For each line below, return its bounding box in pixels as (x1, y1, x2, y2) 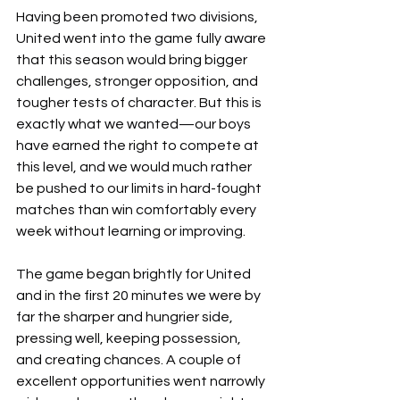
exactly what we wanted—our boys (16, 117, 254, 131)
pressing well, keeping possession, (16, 331, 244, 346)
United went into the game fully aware (16, 31, 269, 46)
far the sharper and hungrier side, (16, 310, 236, 324)
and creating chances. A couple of (16, 353, 244, 367)
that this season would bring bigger (16, 53, 250, 67)
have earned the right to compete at (16, 138, 262, 153)
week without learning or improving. (16, 224, 246, 238)
